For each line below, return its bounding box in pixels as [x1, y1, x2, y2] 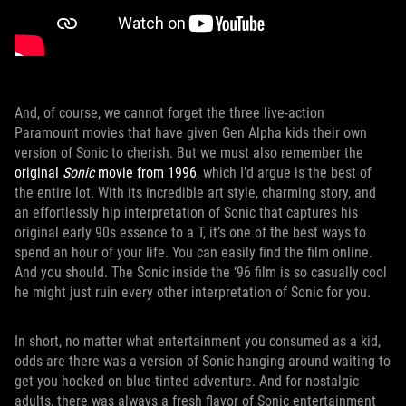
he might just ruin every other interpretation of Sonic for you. [14, 284, 371, 301]
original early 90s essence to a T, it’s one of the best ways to [14, 224, 366, 241]
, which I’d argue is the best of [197, 164, 372, 181]
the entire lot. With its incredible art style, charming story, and [14, 184, 376, 201]
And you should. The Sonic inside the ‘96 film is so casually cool [14, 264, 387, 281]
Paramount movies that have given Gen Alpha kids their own [14, 124, 367, 141]
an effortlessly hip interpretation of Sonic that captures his [14, 204, 358, 221]
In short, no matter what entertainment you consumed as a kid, [14, 333, 381, 350]
